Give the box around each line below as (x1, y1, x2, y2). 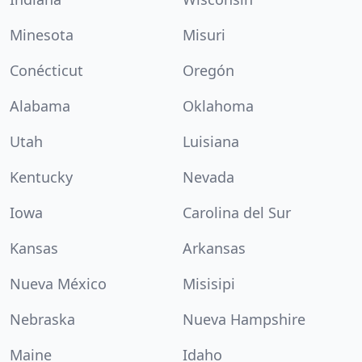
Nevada (183, 167, 234, 187)
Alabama (10, 96, 70, 116)
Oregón (183, 61, 234, 80)
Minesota (10, 25, 74, 44)
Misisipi (183, 274, 235, 293)
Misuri (183, 25, 225, 44)
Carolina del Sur (183, 203, 291, 222)
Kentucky (10, 167, 73, 187)
